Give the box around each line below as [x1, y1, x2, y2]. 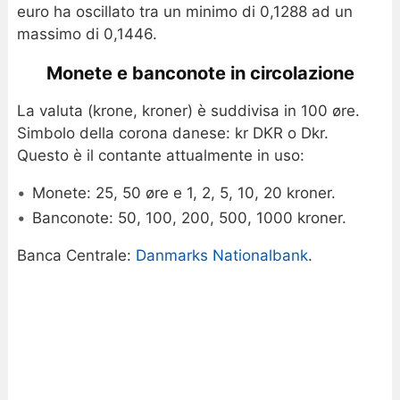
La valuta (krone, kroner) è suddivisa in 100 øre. [16, 101, 360, 120]
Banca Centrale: [16, 246, 136, 264]
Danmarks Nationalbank [135, 246, 308, 264]
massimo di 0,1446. [16, 24, 157, 43]
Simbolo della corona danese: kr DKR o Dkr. [16, 123, 329, 142]
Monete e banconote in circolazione [46, 62, 354, 84]
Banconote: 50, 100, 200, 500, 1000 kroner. [31, 208, 346, 227]
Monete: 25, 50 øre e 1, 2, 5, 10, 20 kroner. [31, 183, 336, 202]
